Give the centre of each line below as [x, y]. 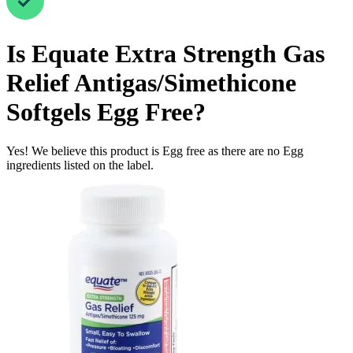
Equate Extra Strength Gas [178, 54]
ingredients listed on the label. [80, 165]
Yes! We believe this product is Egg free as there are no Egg [155, 150]
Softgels [48, 112]
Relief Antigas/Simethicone [151, 83]
